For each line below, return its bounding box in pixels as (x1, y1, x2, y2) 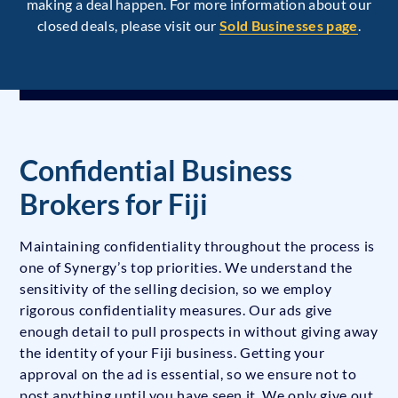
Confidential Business (20, 153, 292, 188)
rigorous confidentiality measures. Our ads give (20, 301, 333, 319)
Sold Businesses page (219, 17, 358, 35)
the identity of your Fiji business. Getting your (20, 344, 325, 362)
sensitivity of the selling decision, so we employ (20, 280, 332, 298)
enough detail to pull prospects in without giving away (20, 322, 378, 340)
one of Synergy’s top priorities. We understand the (20, 259, 354, 276)
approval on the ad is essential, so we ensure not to (20, 365, 357, 383)
